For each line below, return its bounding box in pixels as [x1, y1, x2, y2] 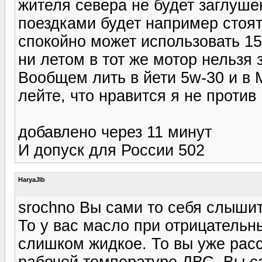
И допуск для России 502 [18, 141, 205, 159]
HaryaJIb [18, 175, 45, 183]
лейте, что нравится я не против [18, 87, 256, 105]
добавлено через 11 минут [18, 123, 212, 141]
